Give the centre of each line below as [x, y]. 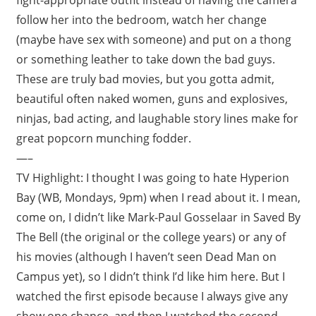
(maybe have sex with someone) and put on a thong [153, 39]
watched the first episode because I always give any [152, 296]
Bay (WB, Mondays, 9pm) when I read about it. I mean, [158, 197]
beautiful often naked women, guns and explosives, [152, 98]
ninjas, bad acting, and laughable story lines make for [157, 118]
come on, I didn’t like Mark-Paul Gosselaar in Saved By [158, 217]
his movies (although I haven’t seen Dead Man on [146, 256]
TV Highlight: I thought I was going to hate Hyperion [152, 177]
